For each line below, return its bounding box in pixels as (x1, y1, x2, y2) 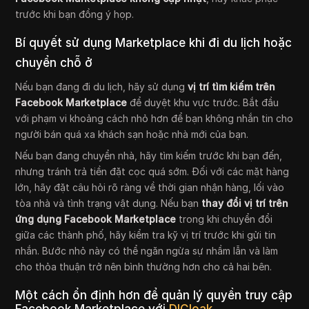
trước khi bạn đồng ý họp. (15, 8, 134, 21)
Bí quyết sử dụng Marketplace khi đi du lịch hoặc (15, 36, 292, 50)
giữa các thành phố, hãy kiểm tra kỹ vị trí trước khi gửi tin (15, 229, 277, 241)
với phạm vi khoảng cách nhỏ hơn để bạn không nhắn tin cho (15, 112, 294, 125)
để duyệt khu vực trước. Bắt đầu (127, 97, 279, 109)
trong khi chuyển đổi (176, 213, 273, 226)
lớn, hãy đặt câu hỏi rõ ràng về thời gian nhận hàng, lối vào (15, 181, 285, 194)
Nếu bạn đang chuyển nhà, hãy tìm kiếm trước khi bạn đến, (15, 150, 283, 162)
